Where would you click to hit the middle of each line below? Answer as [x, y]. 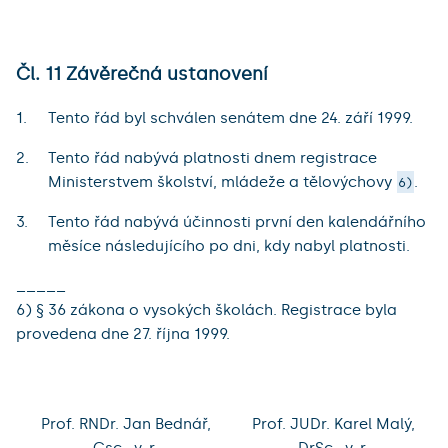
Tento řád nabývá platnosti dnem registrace [212, 158]
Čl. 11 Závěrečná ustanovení [141, 73]
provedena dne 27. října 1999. [123, 334]
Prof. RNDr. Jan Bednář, [125, 424]
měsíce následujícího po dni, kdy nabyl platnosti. [229, 246]
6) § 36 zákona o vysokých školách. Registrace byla [206, 310]
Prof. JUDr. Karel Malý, [333, 424]
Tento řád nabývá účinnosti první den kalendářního [237, 222]
